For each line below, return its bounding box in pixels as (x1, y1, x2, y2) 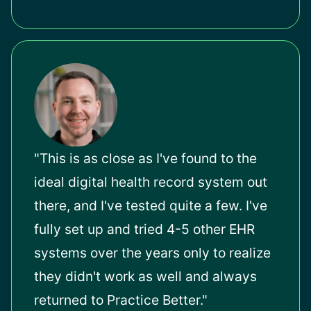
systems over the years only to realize (34, 244, 271, 262)
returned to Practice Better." (34, 292, 208, 309)
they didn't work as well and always (34, 268, 257, 285)
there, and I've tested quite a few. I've (34, 197, 267, 215)
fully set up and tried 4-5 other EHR (34, 221, 255, 238)
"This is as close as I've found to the (34, 150, 257, 167)
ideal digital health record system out (34, 174, 267, 191)
